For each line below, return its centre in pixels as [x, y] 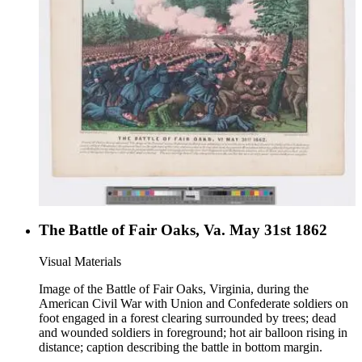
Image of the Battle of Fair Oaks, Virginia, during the [174, 288]
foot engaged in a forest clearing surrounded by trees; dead [187, 318]
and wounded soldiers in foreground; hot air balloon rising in [193, 332]
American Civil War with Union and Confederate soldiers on [194, 303]
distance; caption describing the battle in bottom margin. [181, 347]
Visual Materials [80, 261]
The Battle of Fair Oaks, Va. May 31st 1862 [183, 230]
